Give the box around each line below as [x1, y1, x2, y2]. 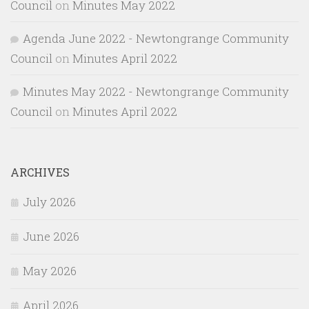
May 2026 [23, 263, 77, 279]
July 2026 [23, 194, 76, 210]
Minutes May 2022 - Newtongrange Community [23, 83, 289, 100]
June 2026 [23, 228, 79, 245]
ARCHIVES [10, 165, 70, 180]
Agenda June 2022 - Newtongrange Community [23, 30, 289, 47]
